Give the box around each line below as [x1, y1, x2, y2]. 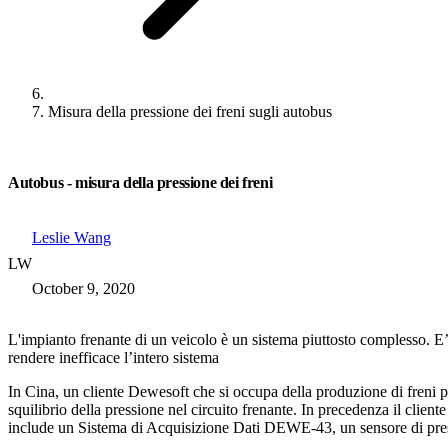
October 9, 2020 [32, 280, 135, 297]
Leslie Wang [32, 229, 111, 246]
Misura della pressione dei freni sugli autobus [48, 103, 332, 120]
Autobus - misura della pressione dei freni [8, 174, 273, 191]
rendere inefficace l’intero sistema [8, 349, 219, 366]
